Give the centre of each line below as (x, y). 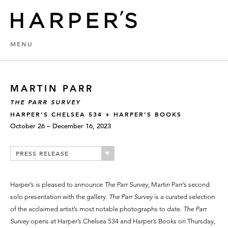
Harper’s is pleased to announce (56, 184)
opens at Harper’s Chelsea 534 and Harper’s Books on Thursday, (123, 221)
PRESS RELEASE (42, 153)
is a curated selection (184, 197)
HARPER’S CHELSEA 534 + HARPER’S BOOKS (96, 114)
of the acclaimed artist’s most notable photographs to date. (97, 209)
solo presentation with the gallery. (60, 197)
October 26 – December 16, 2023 (61, 126)
